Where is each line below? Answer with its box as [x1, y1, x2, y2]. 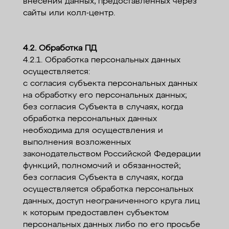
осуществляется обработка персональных [22, 186, 193, 194]
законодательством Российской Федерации [22, 150, 201, 158]
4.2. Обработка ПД [22, 44, 97, 53]
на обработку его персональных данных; [22, 91, 187, 100]
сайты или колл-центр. [22, 9, 115, 17]
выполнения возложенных [22, 139, 131, 147]
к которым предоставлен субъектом [22, 209, 169, 217]
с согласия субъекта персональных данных [22, 80, 197, 88]
